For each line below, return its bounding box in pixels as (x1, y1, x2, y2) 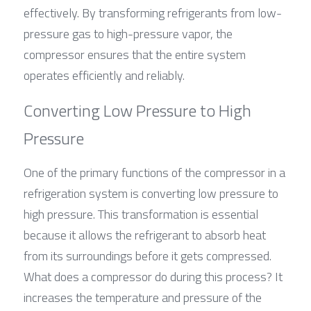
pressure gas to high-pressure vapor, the (24, 24, 233, 43)
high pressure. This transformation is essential (24, 204, 258, 224)
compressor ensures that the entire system (24, 44, 246, 64)
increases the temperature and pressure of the (24, 287, 262, 307)
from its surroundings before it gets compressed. (24, 246, 271, 265)
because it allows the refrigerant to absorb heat (24, 225, 266, 244)
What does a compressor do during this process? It (24, 267, 283, 286)
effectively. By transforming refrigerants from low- (24, 3, 282, 22)
